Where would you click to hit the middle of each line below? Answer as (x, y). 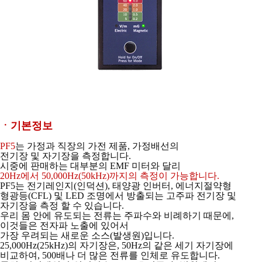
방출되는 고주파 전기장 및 (181, 195)
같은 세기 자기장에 (194, 245)
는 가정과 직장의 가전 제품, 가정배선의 (97, 146)
